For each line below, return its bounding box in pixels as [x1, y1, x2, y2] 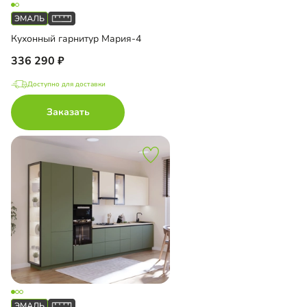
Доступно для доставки [27, 79, 106, 89]
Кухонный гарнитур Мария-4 [11, 32, 141, 45]
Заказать [46, 105, 90, 119]
